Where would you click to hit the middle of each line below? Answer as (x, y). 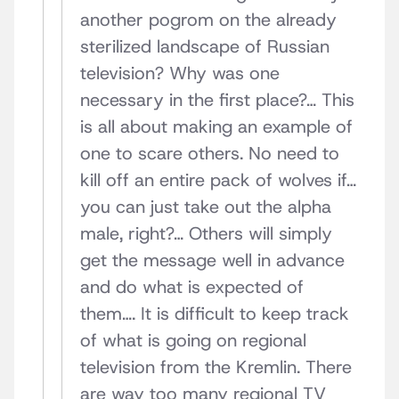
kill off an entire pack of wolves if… (218, 180)
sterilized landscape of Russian (205, 47)
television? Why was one (180, 73)
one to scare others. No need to (210, 154)
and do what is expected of (192, 287)
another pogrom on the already (208, 20)
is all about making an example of (216, 127)
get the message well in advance (212, 261)
